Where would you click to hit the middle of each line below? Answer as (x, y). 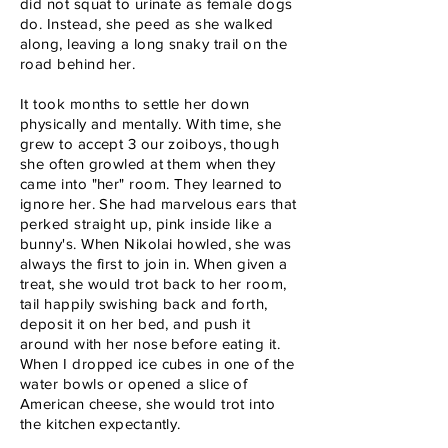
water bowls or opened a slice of (134, 383)
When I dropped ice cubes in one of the (157, 363)
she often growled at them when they (148, 163)
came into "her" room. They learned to (151, 183)
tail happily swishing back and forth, (144, 303)
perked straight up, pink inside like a (146, 223)
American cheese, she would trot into (148, 403)
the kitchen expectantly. (100, 423)
